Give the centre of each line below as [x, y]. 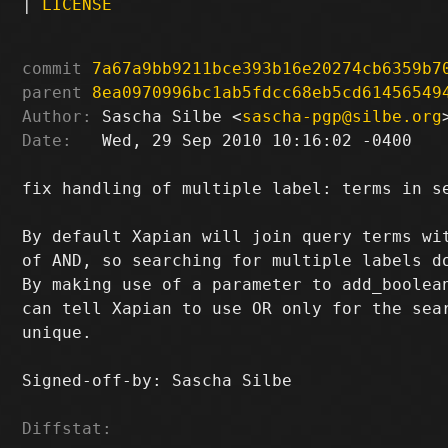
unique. [57, 332]
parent [52, 92]
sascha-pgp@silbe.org [342, 116]
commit [52, 68]
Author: [57, 116]
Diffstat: [67, 428]
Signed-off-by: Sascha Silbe [162, 380]
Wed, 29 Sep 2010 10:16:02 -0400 [242, 140]
